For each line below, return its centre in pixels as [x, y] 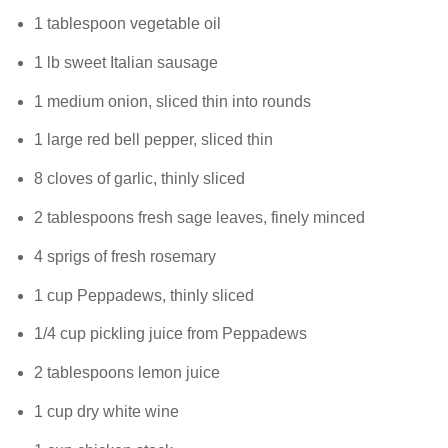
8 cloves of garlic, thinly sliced [139, 179]
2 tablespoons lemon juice [126, 373]
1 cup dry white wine [106, 412]
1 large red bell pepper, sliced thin [153, 140]
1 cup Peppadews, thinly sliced [143, 295]
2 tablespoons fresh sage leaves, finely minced [199, 217]
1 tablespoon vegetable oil [127, 23]
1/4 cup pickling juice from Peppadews [170, 334]
